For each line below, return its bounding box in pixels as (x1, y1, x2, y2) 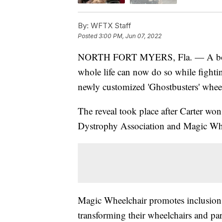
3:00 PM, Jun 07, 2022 (99, 32, 162, 40)
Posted (78, 32, 99, 40)
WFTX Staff (89, 20, 131, 30)
